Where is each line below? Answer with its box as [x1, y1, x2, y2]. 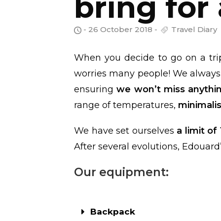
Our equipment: [74, 165, 169, 180]
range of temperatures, [74, 100, 178, 111]
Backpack [90, 207, 135, 217]
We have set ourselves [74, 125, 174, 137]
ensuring [74, 84, 117, 95]
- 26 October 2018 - [81, 25, 159, 34]
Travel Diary [169, 25, 217, 34]
